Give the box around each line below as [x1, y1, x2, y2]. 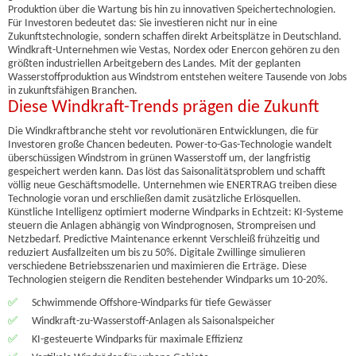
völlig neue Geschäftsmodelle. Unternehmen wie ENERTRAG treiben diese [8, 180, 337, 192]
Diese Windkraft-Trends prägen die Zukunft [8, 99, 319, 117]
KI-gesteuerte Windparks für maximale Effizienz [32, 334, 243, 346]
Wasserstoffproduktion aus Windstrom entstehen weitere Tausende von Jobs [8, 72, 346, 83]
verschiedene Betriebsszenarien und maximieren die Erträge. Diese [8, 261, 307, 273]
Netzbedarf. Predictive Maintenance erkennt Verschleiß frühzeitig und [8, 234, 319, 246]
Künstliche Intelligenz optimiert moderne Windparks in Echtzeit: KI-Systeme [8, 207, 343, 219]
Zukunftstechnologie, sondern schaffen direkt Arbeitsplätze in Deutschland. [8, 31, 342, 43]
